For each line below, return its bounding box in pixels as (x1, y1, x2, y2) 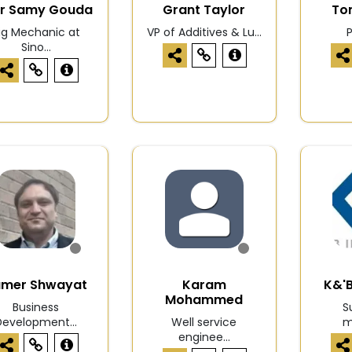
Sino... (20, 39, 51, 56)
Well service (171, 314, 237, 331)
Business (13, 299, 60, 316)
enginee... (178, 329, 230, 346)
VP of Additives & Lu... (146, 24, 262, 41)
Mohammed (165, 291, 244, 310)
